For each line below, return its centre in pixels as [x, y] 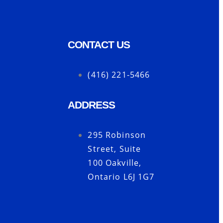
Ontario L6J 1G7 [121, 177]
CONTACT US [99, 45]
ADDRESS [92, 105]
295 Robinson [117, 135]
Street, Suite [114, 149]
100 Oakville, [115, 163]
